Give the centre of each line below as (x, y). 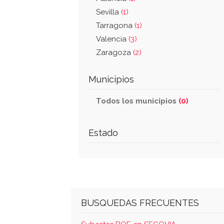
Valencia (112, 39)
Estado (103, 133)
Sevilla (108, 12)
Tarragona (115, 25)
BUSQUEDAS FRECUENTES (140, 203)
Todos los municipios (137, 101)
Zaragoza (114, 52)
